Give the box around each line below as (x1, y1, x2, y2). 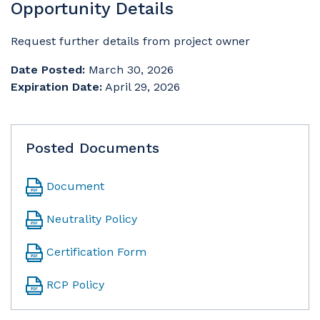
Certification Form (46, 245, 146, 259)
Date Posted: (11, 63, 85, 76)
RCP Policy (46, 278, 104, 291)
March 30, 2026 (89, 63, 174, 76)
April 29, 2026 (105, 80, 180, 94)
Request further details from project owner (11, 34, 250, 48)
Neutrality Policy (46, 212, 137, 226)
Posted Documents (26, 139, 159, 156)
